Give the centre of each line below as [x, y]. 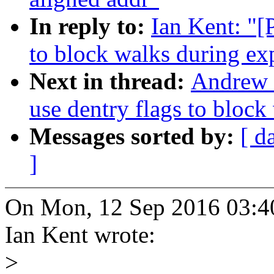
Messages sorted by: [135, 136]
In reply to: [90, 26]
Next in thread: [110, 81]
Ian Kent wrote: [80, 235]
